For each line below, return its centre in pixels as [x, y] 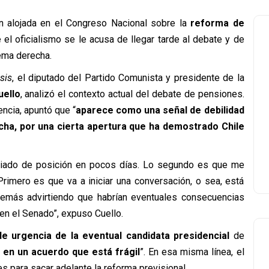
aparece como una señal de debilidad [160, 110]
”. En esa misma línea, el [192, 252]
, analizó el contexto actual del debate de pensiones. [132, 94]
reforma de [215, 23]
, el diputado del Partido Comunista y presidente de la [128, 78]
